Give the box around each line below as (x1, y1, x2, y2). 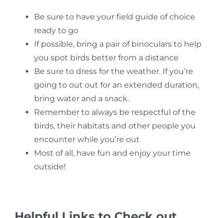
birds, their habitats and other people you (34, 121, 196, 130)
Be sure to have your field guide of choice (34, 12, 195, 21)
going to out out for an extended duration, (34, 80, 199, 90)
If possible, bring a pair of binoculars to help (34, 39, 201, 49)
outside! (34, 162, 66, 171)
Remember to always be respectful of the (34, 108, 196, 117)
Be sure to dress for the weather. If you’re (34, 67, 193, 76)
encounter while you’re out (34, 135, 140, 144)
